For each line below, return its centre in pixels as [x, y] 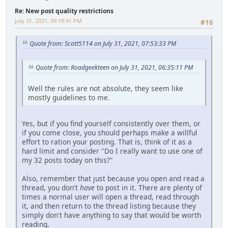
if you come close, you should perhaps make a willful [110, 133]
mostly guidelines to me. [69, 98]
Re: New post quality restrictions [64, 11]
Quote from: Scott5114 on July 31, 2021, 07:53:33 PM [103, 43]
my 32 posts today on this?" [67, 160]
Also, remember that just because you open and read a [113, 179]
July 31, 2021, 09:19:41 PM [48, 21]
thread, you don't [51, 188]
